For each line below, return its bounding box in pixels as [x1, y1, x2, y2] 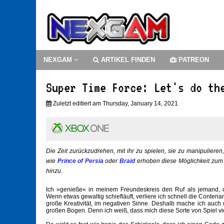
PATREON [176, 56, 209, 64]
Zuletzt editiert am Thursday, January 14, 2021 [51, 100, 178, 107]
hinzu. [46, 167, 62, 175]
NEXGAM [43, 56, 74, 64]
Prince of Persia [57, 157, 103, 165]
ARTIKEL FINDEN [99, 56, 155, 64]
